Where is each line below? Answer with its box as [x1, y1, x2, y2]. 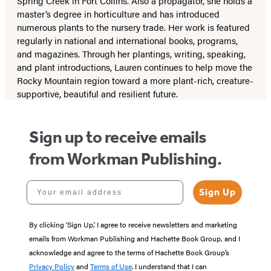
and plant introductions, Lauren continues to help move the [17, 60, 252, 73]
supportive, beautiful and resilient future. [17, 87, 178, 100]
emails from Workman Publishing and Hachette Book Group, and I [29, 233, 240, 244]
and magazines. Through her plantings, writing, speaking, [17, 47, 246, 60]
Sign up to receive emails [29, 127, 207, 147]
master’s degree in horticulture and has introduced [17, 7, 220, 20]
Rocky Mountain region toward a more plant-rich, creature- [17, 74, 253, 87]
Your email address [26, 180, 114, 188]
